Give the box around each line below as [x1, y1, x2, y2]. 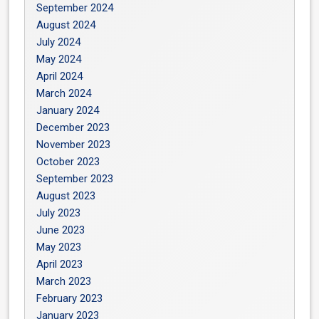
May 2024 [36, 53, 82, 66]
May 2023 [36, 241, 82, 253]
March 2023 [36, 275, 92, 288]
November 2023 [36, 138, 111, 151]
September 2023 [36, 172, 114, 185]
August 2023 [36, 189, 96, 202]
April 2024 [36, 70, 83, 83]
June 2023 [36, 224, 85, 236]
